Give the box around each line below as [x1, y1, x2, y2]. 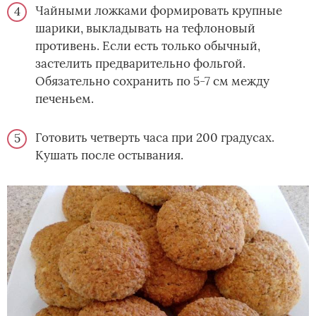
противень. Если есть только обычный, [35, 38, 260, 54]
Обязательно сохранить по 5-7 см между [35, 73, 269, 90]
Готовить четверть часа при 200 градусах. [35, 130, 274, 146]
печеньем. [35, 91, 94, 107]
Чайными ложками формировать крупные [35, 3, 282, 19]
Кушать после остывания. [35, 147, 183, 164]
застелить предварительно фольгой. [35, 56, 245, 72]
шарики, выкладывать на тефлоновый [35, 20, 255, 37]
